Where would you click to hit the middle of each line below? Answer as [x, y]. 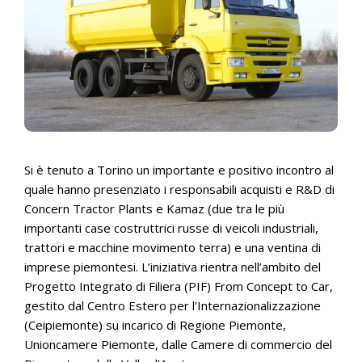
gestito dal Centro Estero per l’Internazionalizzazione [173, 306]
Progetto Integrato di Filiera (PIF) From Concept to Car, [179, 286]
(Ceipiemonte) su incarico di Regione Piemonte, [155, 325]
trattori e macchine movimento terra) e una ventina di [173, 248]
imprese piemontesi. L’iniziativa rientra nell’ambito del [173, 267]
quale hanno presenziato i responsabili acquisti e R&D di [179, 189]
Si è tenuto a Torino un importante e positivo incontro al [179, 170]
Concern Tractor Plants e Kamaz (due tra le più [154, 209]
